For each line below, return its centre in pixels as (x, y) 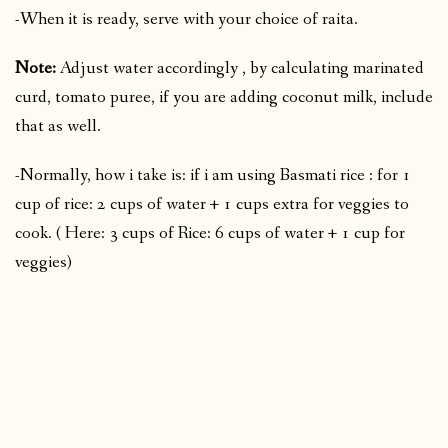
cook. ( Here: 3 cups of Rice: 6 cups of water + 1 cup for (210, 233)
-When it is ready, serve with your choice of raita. (186, 19)
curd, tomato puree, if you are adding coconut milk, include (224, 97)
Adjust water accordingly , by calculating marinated (240, 68)
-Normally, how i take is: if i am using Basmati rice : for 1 (213, 175)
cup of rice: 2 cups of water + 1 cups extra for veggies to (212, 204)
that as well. (58, 126)
